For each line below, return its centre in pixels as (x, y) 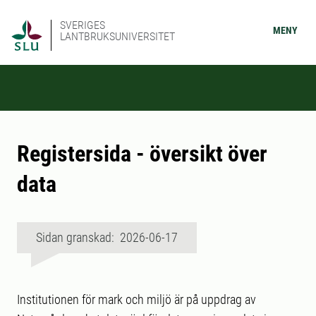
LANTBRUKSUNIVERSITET (117, 36)
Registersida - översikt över (142, 154)
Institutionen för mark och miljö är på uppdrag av (136, 299)
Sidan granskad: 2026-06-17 (107, 237)
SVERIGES (83, 25)
